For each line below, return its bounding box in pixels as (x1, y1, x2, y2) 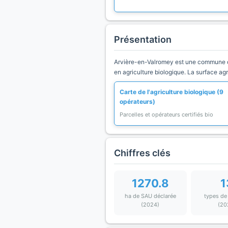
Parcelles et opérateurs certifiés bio (120, 111, 213, 118)
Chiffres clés (114, 148, 170, 158)
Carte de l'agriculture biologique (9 (120, 88, 223, 96)
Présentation (114, 34, 172, 45)
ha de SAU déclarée (124, 192, 176, 199)
